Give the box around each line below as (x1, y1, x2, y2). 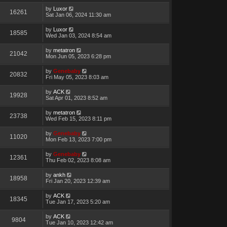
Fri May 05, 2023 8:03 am (45, 74, 108, 81)
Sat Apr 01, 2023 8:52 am (45, 95, 107, 101)
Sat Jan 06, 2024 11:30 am (45, 12, 111, 18)
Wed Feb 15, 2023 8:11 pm (45, 116, 111, 122)
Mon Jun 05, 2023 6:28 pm (45, 53, 111, 60)
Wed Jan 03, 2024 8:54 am (45, 32, 111, 39)
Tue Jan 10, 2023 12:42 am (45, 219, 113, 226)
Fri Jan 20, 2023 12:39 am (45, 178, 110, 184)
